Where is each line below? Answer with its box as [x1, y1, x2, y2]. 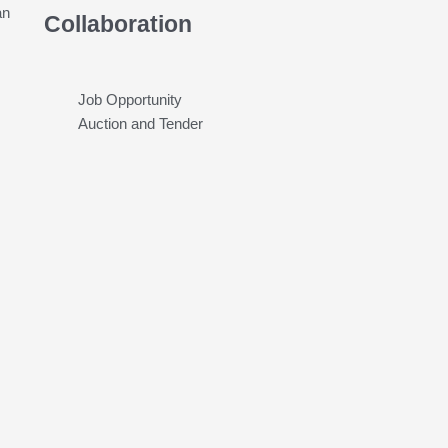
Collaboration [43, 12, 192, 38]
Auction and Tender [77, 114, 203, 132]
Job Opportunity [77, 90, 182, 108]
